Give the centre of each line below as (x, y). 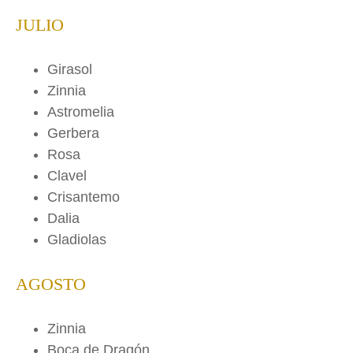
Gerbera (73, 134)
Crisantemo (84, 197)
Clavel (67, 176)
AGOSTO (51, 285)
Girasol (70, 70)
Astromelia (81, 112)
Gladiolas (77, 240)
